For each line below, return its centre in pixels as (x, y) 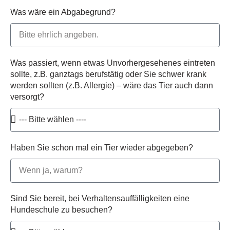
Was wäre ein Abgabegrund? (63, 12)
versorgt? (27, 97)
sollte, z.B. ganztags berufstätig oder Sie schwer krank (108, 74)
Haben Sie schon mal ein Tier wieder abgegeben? (102, 147)
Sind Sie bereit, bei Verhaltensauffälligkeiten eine (100, 198)
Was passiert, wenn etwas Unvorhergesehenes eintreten (113, 63)
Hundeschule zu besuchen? (61, 209)
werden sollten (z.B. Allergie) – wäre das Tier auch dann (112, 85)
